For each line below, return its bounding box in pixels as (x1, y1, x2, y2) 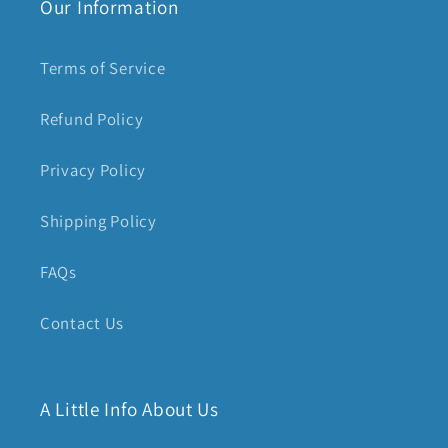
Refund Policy (40, 107, 144, 130)
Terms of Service (40, 56, 166, 79)
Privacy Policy (40, 158, 147, 181)
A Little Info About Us (40, 395, 219, 422)
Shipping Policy (40, 209, 157, 232)
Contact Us (40, 311, 125, 334)
